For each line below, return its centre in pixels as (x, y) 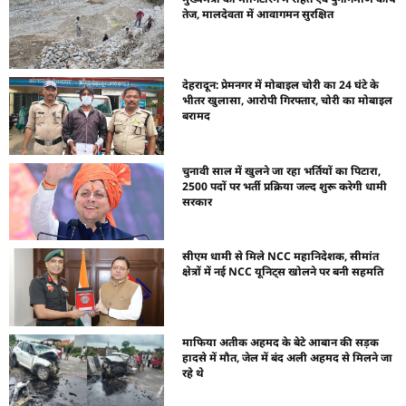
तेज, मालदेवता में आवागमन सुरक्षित (258, 14)
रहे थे (193, 372)
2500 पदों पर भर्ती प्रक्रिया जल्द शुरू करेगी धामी (285, 186)
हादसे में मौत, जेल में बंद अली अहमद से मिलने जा (288, 357)
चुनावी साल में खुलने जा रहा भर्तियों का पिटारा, (282, 170)
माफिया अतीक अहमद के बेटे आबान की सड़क (281, 342)
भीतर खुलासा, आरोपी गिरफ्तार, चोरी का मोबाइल (288, 101)
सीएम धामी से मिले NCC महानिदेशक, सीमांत (281, 256)
